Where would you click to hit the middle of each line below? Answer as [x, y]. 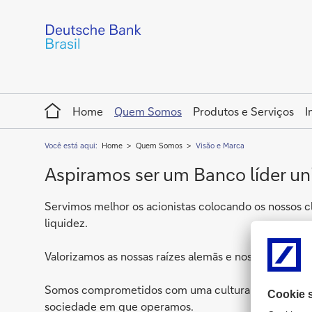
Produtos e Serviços [243, 111]
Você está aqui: [72, 146]
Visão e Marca [220, 146]
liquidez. [66, 223]
